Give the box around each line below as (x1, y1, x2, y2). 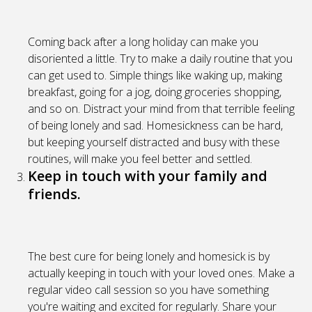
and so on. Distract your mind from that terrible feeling (28, 101, 295, 117)
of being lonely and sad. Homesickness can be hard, (28, 118, 283, 134)
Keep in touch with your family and (28, 166, 267, 186)
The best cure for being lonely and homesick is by (28, 249, 270, 265)
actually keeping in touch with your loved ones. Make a (28, 265, 295, 281)
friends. (28, 185, 81, 204)
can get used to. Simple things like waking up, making (28, 68, 282, 84)
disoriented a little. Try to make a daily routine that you (28, 51, 292, 67)
